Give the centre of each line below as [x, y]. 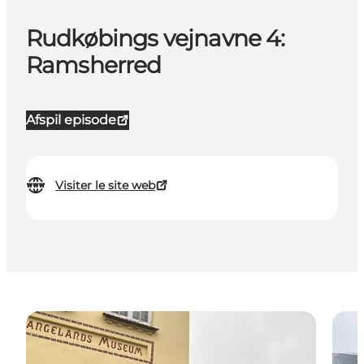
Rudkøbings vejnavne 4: [156, 39]
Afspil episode [71, 120]
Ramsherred [94, 65]
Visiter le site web [105, 186]
